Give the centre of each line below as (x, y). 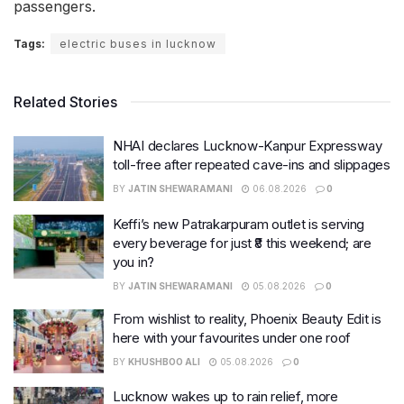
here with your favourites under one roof (232, 337)
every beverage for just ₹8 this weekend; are (242, 243)
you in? (133, 262)
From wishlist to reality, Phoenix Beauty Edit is (247, 318)
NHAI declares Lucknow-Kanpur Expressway (248, 146)
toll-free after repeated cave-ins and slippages (252, 165)
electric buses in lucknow (138, 44)
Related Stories (65, 102)
